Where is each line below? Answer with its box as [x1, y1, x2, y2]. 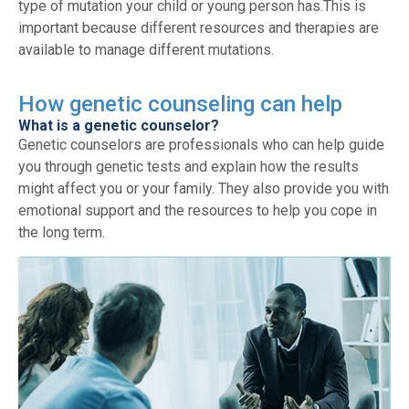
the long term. [18, 223, 105, 241]
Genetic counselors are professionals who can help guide [18, 135, 384, 153]
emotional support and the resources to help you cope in [18, 201, 377, 219]
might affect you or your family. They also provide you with [18, 179, 389, 197]
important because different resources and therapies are [18, 19, 379, 37]
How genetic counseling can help [18, 90, 342, 117]
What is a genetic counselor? [18, 116, 219, 134]
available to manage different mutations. [18, 41, 274, 59]
